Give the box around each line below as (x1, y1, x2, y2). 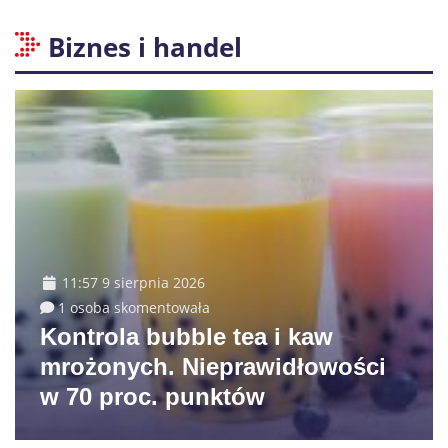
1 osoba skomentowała (58, 298, 210, 317)
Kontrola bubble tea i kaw (40, 323, 333, 350)
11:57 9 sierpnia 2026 (62, 273, 205, 292)
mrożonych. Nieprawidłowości (40, 353, 386, 380)
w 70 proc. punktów (40, 383, 265, 410)
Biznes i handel (48, 29, 242, 65)
